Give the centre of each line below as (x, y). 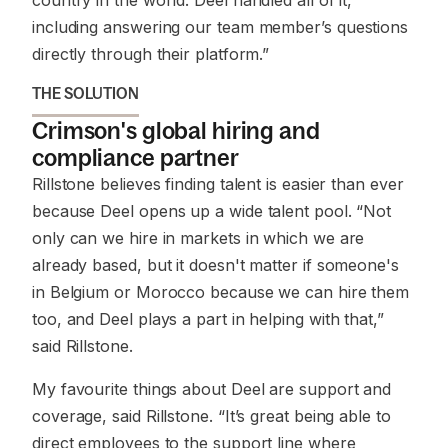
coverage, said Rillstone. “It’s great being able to (211, 416)
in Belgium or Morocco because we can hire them (221, 292)
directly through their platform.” (151, 54)
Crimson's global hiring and (176, 130)
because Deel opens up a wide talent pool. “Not (212, 211)
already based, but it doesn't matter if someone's (215, 265)
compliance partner (135, 157)
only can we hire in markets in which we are (198, 238)
